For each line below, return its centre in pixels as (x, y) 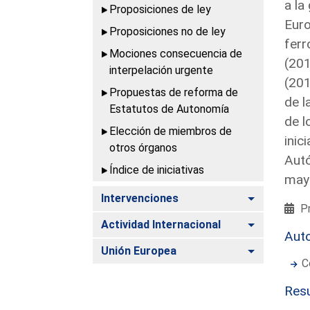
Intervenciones (140, 198)
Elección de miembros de (171, 131)
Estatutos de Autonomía (170, 109)
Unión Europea (139, 250)
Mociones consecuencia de (176, 53)
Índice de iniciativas (157, 170)
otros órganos (144, 147)
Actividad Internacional (161, 224)
